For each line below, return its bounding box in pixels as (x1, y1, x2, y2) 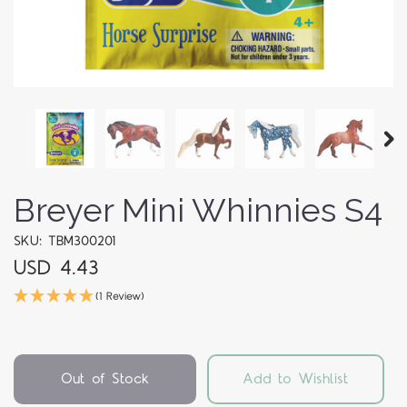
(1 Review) (95, 289, 144, 305)
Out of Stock (60, 369, 149, 390)
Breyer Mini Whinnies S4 (14, 191, 382, 230)
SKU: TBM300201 (14, 232, 115, 252)
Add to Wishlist (242, 369, 349, 390)
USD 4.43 (14, 254, 99, 283)
